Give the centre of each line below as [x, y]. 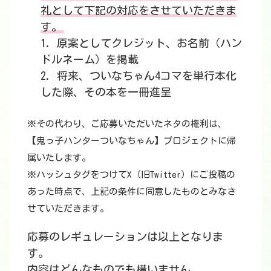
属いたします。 [59, 158]
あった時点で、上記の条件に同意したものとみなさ [132, 192]
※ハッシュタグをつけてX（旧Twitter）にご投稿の [131, 175]
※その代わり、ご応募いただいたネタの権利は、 [127, 124]
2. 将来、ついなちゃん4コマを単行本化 [139, 76]
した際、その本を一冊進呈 [106, 92]
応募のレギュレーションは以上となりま [125, 237]
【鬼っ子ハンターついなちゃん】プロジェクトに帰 [132, 141]
